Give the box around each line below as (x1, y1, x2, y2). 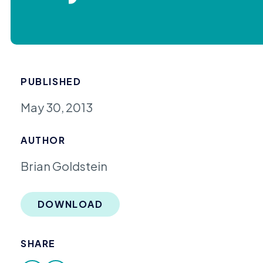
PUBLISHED (21, 75, 82, 87)
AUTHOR (21, 134, 66, 147)
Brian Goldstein (21, 159, 108, 174)
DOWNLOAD (37, 198, 103, 211)
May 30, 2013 (21, 99, 93, 114)
